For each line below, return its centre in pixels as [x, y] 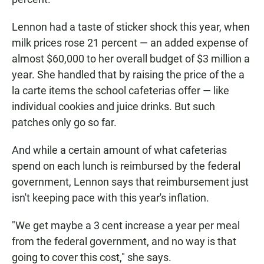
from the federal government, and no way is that [124, 241]
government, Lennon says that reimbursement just [130, 182]
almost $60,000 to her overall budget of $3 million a [131, 59]
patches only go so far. [64, 122]
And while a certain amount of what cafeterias [119, 150]
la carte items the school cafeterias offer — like [121, 90]
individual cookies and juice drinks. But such [113, 106]
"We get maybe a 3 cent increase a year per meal [126, 225]
